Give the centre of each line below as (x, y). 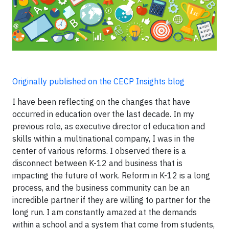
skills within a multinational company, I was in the (104, 139)
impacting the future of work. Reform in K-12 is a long (111, 175)
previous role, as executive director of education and (109, 126)
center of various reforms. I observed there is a (99, 151)
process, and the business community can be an (101, 188)
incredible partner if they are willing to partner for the (111, 200)
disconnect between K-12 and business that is (97, 163)
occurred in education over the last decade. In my (103, 114)
